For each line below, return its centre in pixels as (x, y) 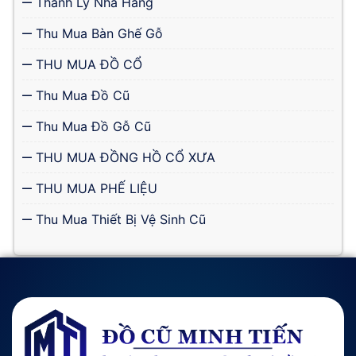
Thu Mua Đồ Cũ (81, 95)
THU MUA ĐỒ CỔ (87, 64)
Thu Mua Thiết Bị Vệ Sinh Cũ (119, 219)
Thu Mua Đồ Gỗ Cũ (91, 126)
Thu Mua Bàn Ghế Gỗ (97, 33)
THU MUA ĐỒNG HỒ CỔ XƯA (124, 157)
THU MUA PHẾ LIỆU (95, 188)
